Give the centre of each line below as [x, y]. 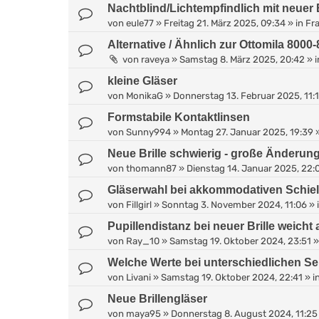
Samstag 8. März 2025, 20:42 [242, 59]
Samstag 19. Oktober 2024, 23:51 [240, 241]
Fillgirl [139, 204]
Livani [138, 277]
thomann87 [151, 168]
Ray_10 [143, 241]
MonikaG [145, 95]
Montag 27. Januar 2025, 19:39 [247, 132]
